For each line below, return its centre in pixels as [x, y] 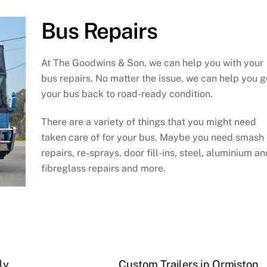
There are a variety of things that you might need [148, 122]
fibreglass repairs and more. [103, 168]
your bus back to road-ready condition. [127, 94]
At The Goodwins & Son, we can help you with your [152, 63]
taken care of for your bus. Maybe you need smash [152, 137]
